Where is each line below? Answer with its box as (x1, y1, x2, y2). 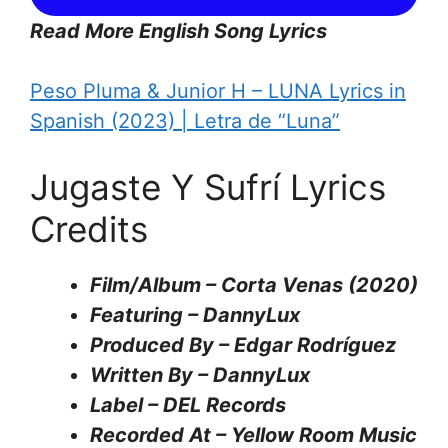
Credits (30, 207, 148, 250)
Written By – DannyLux (90, 362, 310, 387)
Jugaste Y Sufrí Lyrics (30, 165, 386, 208)
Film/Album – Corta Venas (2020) (90, 272, 418, 297)
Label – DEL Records (90, 392, 286, 417)
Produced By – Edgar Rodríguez (90, 332, 396, 357)
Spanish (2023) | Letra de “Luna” (30, 108, 340, 133)
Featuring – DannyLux (90, 302, 300, 327)
